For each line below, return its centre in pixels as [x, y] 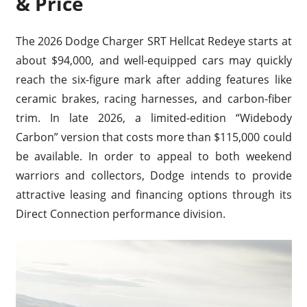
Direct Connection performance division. [120, 214]
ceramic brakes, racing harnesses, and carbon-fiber [153, 99]
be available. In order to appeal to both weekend [153, 157]
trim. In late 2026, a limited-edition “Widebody [153, 118]
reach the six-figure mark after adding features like [153, 80]
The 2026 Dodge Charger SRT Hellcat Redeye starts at [153, 41]
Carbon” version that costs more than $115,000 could [153, 137]
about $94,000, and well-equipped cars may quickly [153, 61]
